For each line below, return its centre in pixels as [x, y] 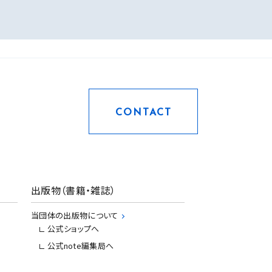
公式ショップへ [73, 228]
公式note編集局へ [81, 245]
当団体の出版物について [75, 215]
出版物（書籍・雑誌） [73, 190]
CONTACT [143, 113]
